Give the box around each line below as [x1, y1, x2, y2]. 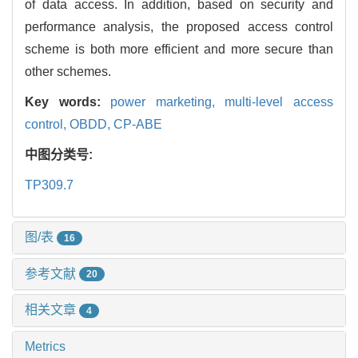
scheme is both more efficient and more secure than [25, 42, 333, 56]
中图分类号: [25, 147, 96, 161]
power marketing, [110, 94, 225, 109]
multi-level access [225, 94, 334, 109]
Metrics [25, 340, 66, 354]
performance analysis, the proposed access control [25, 19, 333, 34]
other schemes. [25, 64, 111, 78]
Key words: [25, 94, 111, 109]
